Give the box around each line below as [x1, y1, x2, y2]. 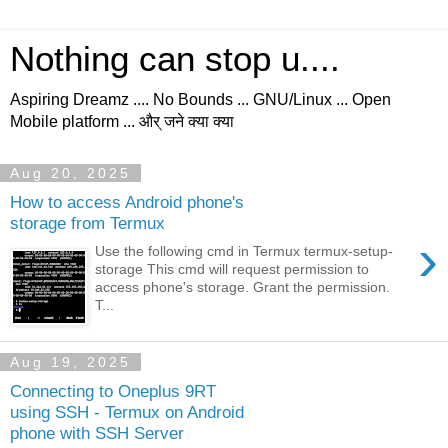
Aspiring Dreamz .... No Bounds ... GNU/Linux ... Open [10, 91, 391, 108]
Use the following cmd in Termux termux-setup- [95, 243, 394, 260]
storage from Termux [10, 212, 165, 233]
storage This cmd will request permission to [95, 261, 370, 278]
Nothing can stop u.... [10, 40, 340, 78]
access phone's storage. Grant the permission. [95, 279, 391, 296]
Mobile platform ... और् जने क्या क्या [10, 113, 234, 130]
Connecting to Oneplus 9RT [10, 380, 216, 401]
